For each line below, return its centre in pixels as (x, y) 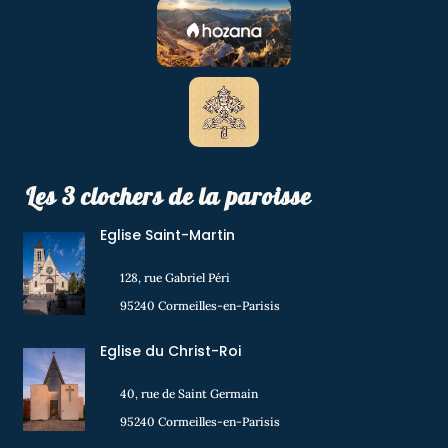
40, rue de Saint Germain (188, 394)
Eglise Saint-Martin (167, 235)
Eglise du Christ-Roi (170, 351)
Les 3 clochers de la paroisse (169, 196)
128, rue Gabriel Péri (174, 278)
